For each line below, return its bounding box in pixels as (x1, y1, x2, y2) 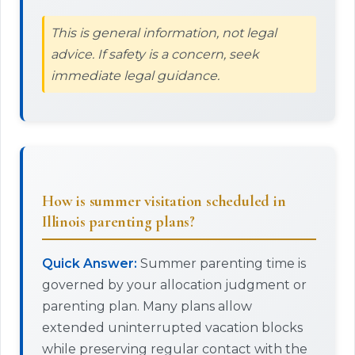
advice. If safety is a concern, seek (51, 47, 259, 62)
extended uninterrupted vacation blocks (42, 320, 303, 335)
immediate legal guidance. (51, 68, 219, 83)
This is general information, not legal (51, 25, 277, 40)
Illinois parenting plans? (42, 212, 196, 231)
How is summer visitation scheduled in (42, 192, 286, 211)
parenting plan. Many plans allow (42, 299, 252, 314)
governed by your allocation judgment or (42, 277, 307, 292)
